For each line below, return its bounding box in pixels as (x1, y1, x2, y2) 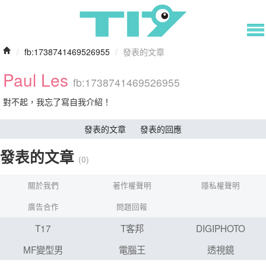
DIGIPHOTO (196, 221, 246, 235)
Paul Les (3, 68, 73, 91)
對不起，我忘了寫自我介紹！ (3, 96, 111, 107)
